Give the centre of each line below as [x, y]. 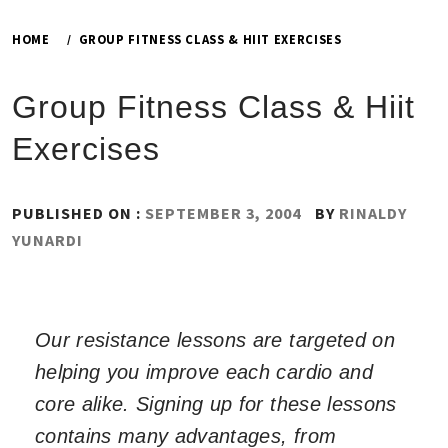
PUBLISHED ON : [78, 213]
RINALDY [373, 213]
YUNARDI [47, 240]
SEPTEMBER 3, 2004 [223, 213]
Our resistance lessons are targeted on [215, 340]
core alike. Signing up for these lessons [216, 404]
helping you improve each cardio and [204, 372]
